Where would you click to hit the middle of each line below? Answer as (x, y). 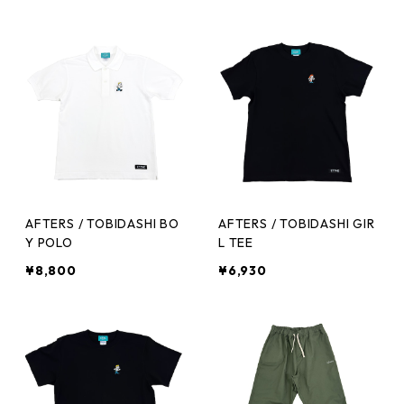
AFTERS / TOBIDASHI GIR (297, 224)
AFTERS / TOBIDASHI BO (102, 224)
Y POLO (49, 243)
